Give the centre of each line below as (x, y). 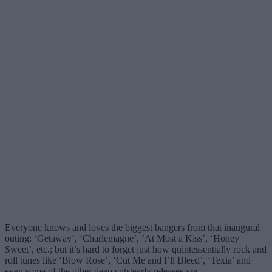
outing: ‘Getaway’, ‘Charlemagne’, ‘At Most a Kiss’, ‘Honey (122, 238)
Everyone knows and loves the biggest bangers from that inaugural (132, 227)
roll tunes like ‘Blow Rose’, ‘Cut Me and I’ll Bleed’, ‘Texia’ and (128, 260)
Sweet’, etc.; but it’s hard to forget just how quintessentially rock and (136, 249)
